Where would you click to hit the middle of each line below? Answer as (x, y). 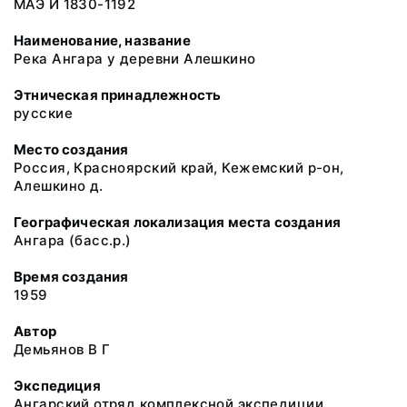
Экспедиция (57, 386)
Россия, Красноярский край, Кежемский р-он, (179, 168)
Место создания (71, 149)
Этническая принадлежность (118, 95)
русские (43, 113)
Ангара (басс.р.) (73, 240)
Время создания (71, 277)
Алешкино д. (59, 186)
